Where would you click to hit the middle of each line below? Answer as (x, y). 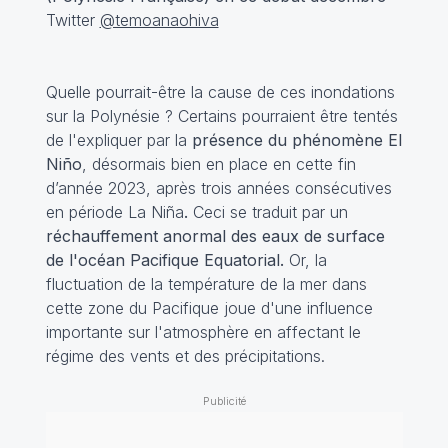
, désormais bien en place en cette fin (218, 163)
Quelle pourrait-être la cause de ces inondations (220, 91)
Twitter (72, 19)
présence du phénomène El (296, 139)
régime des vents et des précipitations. (185, 355)
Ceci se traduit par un (267, 211)
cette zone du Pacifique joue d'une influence (209, 307)
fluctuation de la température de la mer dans (206, 283)
